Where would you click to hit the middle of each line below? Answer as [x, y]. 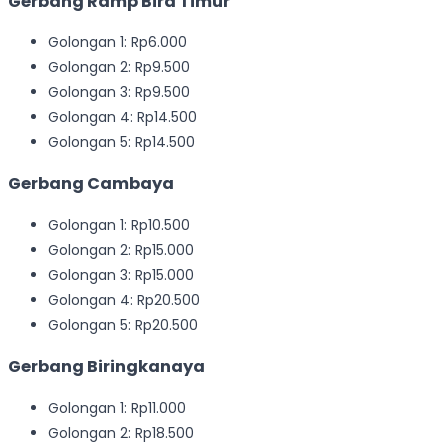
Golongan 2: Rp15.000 [121, 249]
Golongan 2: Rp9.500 [119, 67]
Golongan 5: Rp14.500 [121, 142]
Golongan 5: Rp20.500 [123, 324]
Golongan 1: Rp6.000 [117, 42]
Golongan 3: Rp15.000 [121, 274]
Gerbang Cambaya [91, 184]
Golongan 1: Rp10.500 [119, 224]
